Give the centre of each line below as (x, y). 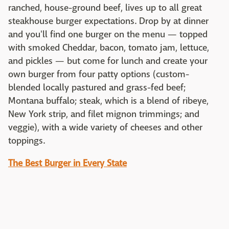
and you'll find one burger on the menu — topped (108, 34)
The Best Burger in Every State (67, 163)
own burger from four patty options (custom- (99, 74)
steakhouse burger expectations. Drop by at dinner (108, 21)
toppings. (27, 141)
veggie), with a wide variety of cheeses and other (105, 127)
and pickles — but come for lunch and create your (108, 61)
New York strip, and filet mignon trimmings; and (104, 114)
